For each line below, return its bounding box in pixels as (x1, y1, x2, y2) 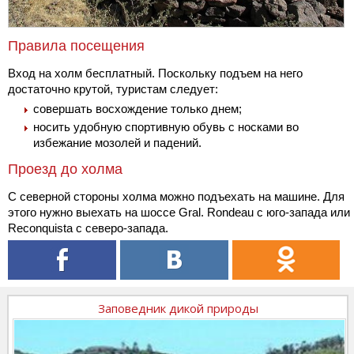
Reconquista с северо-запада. (8, 221, 168, 235)
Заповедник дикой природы (97, 300, 258, 317)
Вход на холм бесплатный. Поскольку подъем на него (8, 66, 303, 81)
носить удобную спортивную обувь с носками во (33, 120, 299, 134)
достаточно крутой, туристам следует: (8, 82, 218, 96)
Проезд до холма (8, 161, 122, 178)
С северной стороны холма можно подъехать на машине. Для (8, 190, 345, 204)
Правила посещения (8, 38, 145, 55)
